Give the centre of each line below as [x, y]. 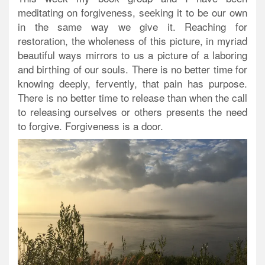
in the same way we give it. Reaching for [132, 27]
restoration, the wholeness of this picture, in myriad [132, 41]
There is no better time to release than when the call [132, 98]
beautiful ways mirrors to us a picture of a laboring [132, 55]
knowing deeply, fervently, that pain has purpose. [132, 83]
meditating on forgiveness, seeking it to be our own [132, 12]
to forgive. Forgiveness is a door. [91, 126]
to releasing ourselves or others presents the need [132, 112]
